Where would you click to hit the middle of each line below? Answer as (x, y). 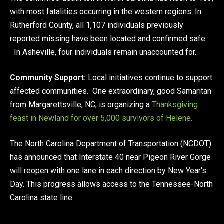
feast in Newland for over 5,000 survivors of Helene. (101, 118)
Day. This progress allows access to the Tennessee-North (111, 184)
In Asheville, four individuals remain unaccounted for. (103, 52)
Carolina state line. (42, 197)
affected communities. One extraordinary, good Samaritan (111, 91)
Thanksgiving (175, 104)
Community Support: (48, 77)
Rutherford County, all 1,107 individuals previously (97, 25)
